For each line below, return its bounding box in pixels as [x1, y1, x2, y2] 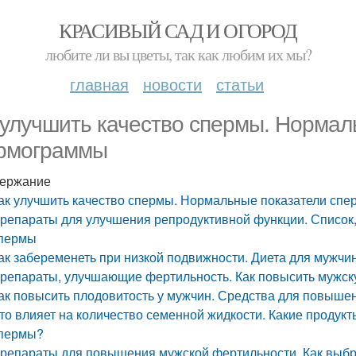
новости [143, 72, 202, 95]
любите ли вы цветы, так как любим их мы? [44, 44, 311, 65]
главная [70, 72, 129, 95]
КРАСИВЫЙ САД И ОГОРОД [59, 17, 297, 44]
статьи [216, 72, 264, 95]
